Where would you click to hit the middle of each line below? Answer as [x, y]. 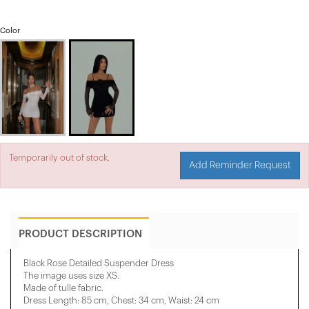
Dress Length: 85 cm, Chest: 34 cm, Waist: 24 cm [121, 300]
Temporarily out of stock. [59, 157]
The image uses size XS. [71, 275]
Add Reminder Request [240, 165]
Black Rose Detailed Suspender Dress [99, 263]
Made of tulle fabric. [63, 288]
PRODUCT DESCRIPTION [80, 234]
